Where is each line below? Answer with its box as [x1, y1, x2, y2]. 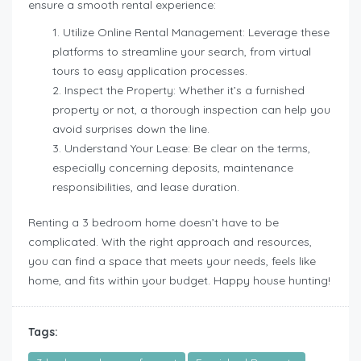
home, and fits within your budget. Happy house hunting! [28, 273, 330, 288]
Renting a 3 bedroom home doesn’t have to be [28, 215, 279, 230]
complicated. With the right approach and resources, [28, 234, 312, 250]
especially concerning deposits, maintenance [52, 160, 293, 176]
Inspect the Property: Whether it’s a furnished [64, 83, 305, 98]
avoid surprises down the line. [52, 122, 210, 137]
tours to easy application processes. [52, 64, 247, 79]
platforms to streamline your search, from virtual [52, 44, 311, 60]
